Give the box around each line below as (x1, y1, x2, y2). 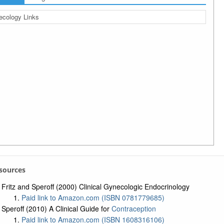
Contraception (111, 203, 156, 213)
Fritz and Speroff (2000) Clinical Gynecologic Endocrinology (1, 181, 189, 191)
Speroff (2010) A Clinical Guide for (1, 203, 111, 213)
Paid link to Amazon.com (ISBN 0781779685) (21, 192, 164, 202)
